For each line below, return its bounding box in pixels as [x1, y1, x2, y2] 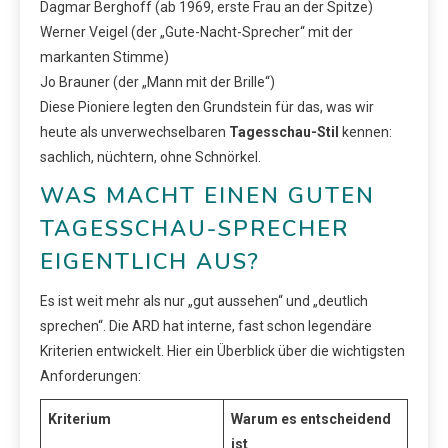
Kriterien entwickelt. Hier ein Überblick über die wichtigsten [40, 342, 405, 359]
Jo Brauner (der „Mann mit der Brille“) [40, 73, 275, 90]
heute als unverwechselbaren [40, 123, 229, 140]
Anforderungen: [40, 367, 141, 384]
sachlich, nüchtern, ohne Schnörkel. [40, 148, 261, 165]
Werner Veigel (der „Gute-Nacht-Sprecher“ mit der [40, 23, 353, 40]
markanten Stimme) [40, 48, 169, 65]
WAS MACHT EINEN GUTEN [40, 180, 375, 211]
